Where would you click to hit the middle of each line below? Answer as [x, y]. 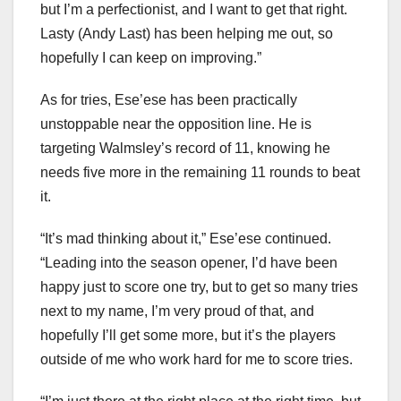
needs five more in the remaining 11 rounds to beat [200, 172]
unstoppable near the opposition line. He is [176, 124]
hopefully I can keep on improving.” [151, 57]
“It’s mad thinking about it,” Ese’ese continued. [186, 238]
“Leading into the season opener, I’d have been [189, 262]
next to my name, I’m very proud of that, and [177, 311]
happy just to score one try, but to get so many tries [199, 286]
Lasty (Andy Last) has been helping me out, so [187, 33]
